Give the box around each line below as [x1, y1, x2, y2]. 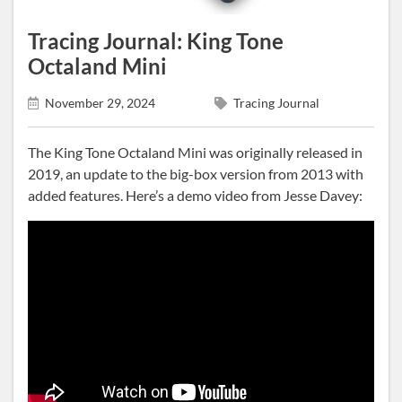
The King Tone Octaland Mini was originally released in [28, 144, 363, 161]
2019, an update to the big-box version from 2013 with [28, 165, 363, 182]
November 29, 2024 [42, 95, 155, 110]
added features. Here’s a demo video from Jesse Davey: [28, 187, 363, 204]
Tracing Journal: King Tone [28, 28, 284, 54]
